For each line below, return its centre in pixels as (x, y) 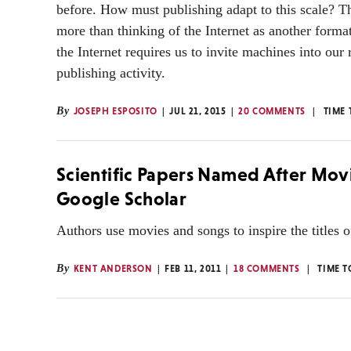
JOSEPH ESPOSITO (115, 111)
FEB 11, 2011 (193, 268)
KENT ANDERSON (113, 268)
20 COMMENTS (272, 111)
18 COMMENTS (267, 268)
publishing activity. (111, 72)
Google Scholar (122, 198)
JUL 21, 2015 (198, 111)
